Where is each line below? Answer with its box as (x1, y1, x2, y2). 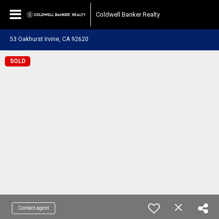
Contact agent (18, 205, 49, 211)
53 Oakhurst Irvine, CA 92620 (10, 36, 88, 43)
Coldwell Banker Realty (96, 11, 160, 18)
